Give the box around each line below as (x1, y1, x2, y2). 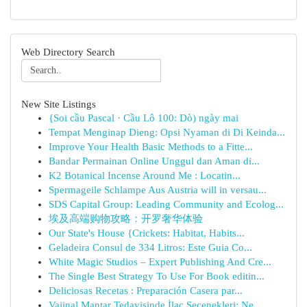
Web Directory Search (21, 46, 115, 58)
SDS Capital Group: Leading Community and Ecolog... (49, 199, 284, 210)
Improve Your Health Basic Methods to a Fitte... (49, 141, 253, 152)
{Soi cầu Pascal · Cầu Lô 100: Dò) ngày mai (49, 112, 238, 123)
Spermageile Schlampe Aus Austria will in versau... (49, 184, 267, 195)
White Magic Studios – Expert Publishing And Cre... (49, 256, 271, 267)
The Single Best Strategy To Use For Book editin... (49, 271, 265, 282)
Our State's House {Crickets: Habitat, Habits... (49, 228, 245, 238)
